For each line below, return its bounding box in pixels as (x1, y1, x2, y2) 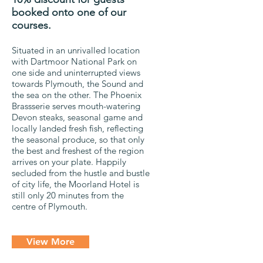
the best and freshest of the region (12, 144, 144, 156)
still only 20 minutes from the (12, 189, 124, 201)
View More (26, 235, 75, 247)
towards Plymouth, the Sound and (12, 77, 143, 89)
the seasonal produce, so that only (12, 133, 144, 145)
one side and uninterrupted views (12, 66, 140, 78)
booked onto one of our (12, 5, 126, 19)
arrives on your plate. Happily (12, 156, 126, 167)
